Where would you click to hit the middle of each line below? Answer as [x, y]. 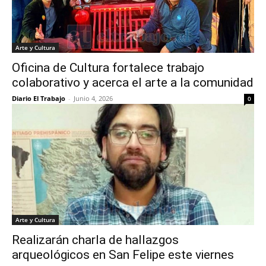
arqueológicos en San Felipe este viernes [123, 255]
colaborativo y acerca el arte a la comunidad [133, 83]
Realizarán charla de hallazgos [95, 240]
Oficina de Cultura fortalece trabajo [108, 68]
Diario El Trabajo [39, 98]
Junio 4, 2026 [93, 98]
